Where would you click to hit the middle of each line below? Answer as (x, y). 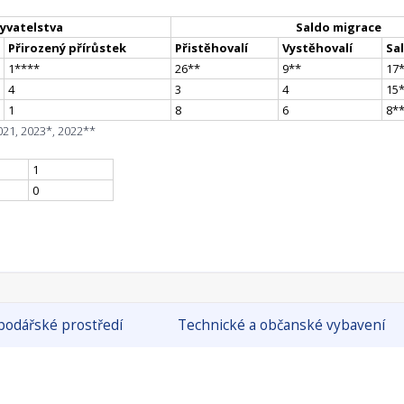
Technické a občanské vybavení (282, 326)
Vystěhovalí (317, 48)
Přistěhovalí (211, 48)
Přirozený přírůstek (67, 48)
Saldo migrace (339, 28)
